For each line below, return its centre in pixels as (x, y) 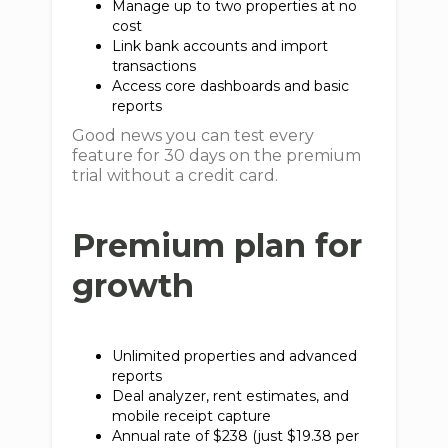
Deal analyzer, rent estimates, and (231, 396)
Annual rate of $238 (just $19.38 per (236, 436)
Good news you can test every (193, 135)
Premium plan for (217, 245)
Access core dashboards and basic (231, 86)
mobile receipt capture (196, 416)
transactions (158, 66)
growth (133, 285)
